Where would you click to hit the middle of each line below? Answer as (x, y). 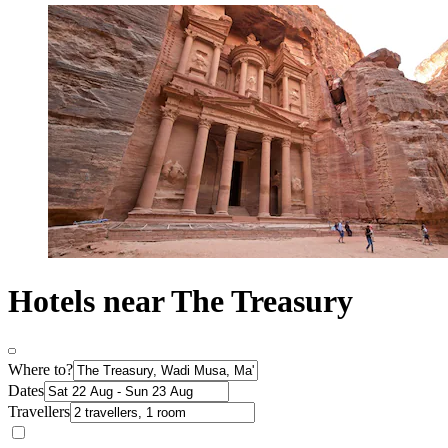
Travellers (39, 411)
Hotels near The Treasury (180, 301)
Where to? (40, 369)
